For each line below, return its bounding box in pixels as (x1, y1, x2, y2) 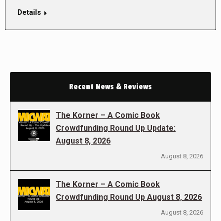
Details (17, 8, 41, 17)
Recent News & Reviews (69, 82, 152, 92)
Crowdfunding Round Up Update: (56, 123, 176, 133)
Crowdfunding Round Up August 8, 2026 (56, 192, 202, 202)
